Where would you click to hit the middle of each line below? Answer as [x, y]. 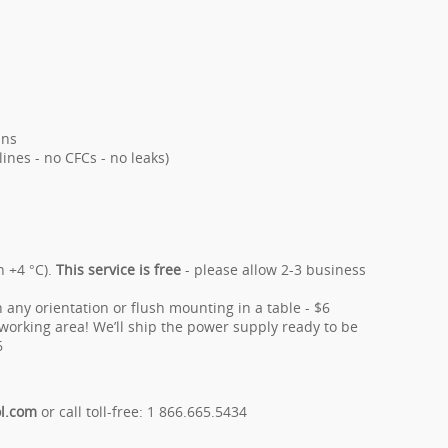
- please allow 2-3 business [273, 269]
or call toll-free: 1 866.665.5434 [141, 411]
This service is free [118, 269]
